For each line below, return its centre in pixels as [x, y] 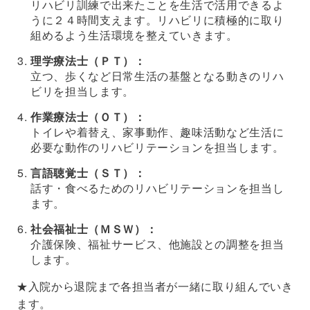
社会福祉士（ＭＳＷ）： [94, 229]
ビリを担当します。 [82, 91]
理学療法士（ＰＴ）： [88, 61]
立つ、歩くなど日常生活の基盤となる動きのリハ [157, 76]
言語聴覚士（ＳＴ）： [88, 173]
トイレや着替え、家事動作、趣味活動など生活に [157, 132]
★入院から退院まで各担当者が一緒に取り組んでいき [155, 286]
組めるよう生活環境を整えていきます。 [134, 35]
